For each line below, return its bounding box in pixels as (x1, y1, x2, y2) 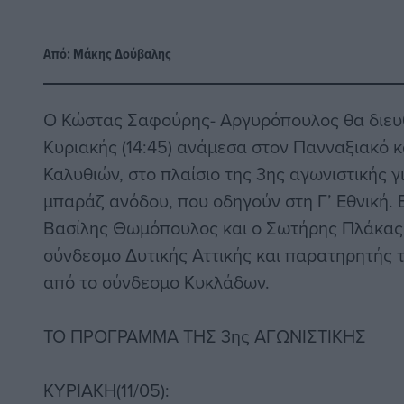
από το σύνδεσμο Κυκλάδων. (43, 269, 270, 296)
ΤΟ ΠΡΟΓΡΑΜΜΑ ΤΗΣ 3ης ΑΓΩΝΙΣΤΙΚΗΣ (43, 323, 366, 350)
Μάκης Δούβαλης (73, 43, 171, 65)
